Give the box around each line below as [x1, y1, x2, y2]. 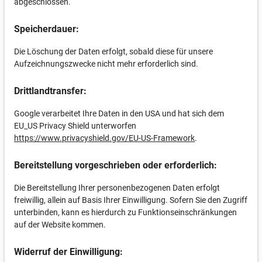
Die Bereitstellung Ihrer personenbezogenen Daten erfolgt [14, 183, 220, 192]
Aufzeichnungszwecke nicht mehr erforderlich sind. [14, 59, 198, 68]
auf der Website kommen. [14, 220, 106, 229]
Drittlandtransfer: [14, 85, 87, 96]
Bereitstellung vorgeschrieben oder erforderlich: [14, 160, 217, 171]
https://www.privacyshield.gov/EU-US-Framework [14, 133, 195, 143]
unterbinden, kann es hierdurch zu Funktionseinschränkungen [14, 208, 237, 217]
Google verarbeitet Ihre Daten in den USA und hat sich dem [14, 109, 224, 118]
